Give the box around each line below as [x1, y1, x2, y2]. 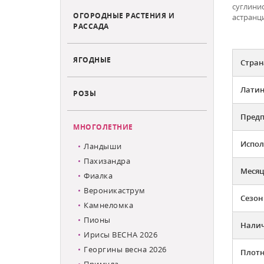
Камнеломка [84, 199, 133, 210]
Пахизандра [84, 155, 130, 166]
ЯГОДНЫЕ [73, 54, 111, 64]
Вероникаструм [84, 184, 146, 196]
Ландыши [84, 140, 122, 151]
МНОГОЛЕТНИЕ [73, 121, 133, 131]
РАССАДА [73, 21, 109, 31]
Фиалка [84, 170, 113, 181]
